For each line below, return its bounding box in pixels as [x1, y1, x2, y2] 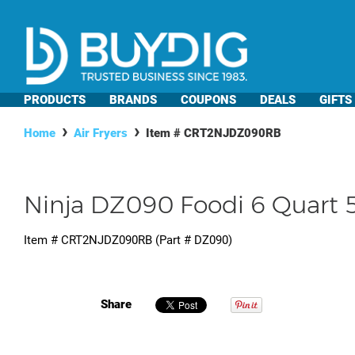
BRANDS [109, 93, 157, 107]
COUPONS [181, 93, 236, 107]
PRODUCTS [24, 93, 86, 107]
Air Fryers [74, 126, 128, 140]
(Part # [152, 233, 194, 248]
